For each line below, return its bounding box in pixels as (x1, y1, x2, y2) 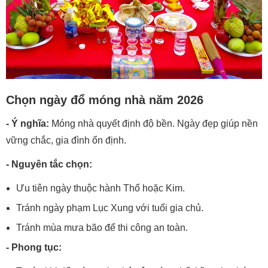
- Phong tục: (6, 242, 62, 252)
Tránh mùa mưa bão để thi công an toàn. (16, 222, 188, 233)
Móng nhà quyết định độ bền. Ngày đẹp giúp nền (49, 118, 258, 129)
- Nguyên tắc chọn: (6, 159, 92, 169)
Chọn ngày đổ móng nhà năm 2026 (6, 93, 203, 106)
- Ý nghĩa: (6, 118, 49, 129)
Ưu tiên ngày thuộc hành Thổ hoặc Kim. (16, 182, 185, 193)
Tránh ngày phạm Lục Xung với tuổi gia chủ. (16, 202, 203, 213)
